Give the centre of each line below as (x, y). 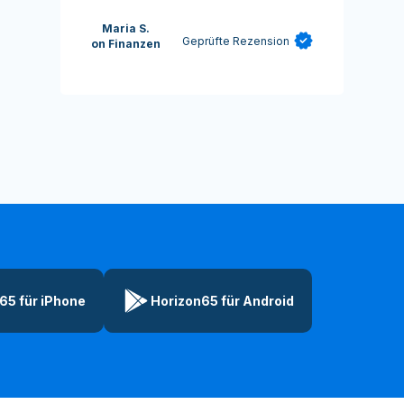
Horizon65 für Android (222, 300)
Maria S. (126, 29)
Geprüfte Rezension (235, 41)
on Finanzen (126, 44)
